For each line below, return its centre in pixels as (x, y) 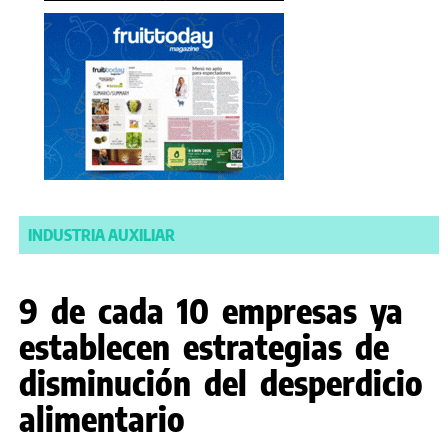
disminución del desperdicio (221, 381)
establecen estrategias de (204, 345)
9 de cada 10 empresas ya (211, 309)
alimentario (102, 417)
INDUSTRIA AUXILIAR (101, 234)
